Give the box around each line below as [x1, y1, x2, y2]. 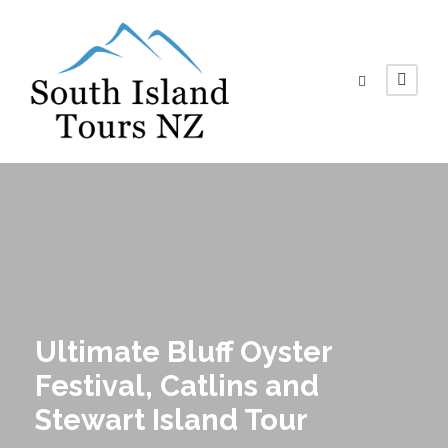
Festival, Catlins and [35, 368, 319, 403]
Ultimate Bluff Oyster [35, 334, 332, 369]
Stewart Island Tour [35, 402, 308, 437]
